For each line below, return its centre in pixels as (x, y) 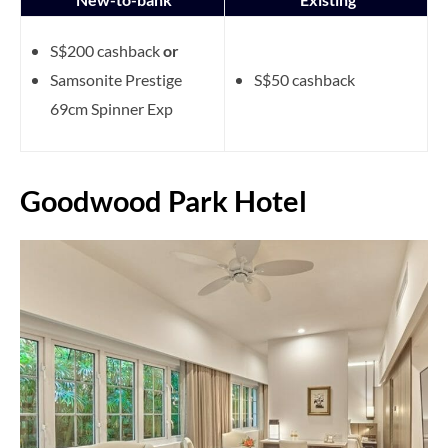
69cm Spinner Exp (111, 108)
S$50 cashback (304, 79)
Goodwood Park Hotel (163, 200)
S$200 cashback (106, 50)
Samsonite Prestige (116, 79)
